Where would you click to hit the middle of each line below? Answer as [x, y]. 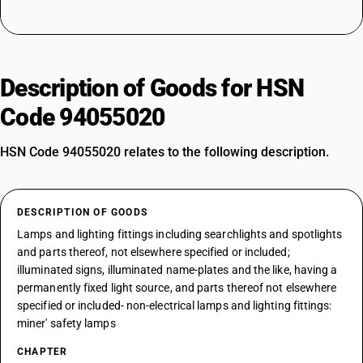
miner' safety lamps [66, 323]
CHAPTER [43, 352]
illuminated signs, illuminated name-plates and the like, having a [177, 270]
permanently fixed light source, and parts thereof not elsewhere [177, 288]
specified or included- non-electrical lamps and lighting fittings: [175, 305]
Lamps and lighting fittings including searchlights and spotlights [180, 234]
